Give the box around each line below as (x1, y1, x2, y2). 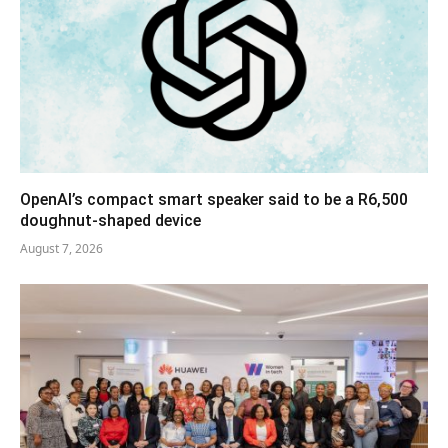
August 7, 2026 (20, 239, 103, 257)
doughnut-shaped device (20, 210, 201, 230)
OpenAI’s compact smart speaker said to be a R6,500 (20, 189, 408, 209)
